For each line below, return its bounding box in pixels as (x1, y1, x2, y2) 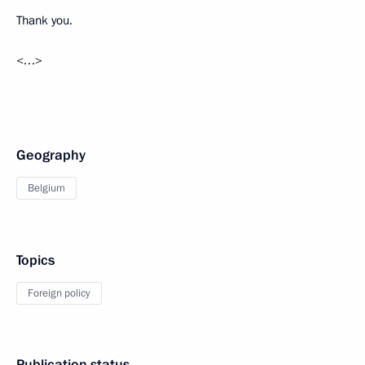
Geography (16, 146, 86, 165)
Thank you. (16, 12, 73, 29)
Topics (16, 251, 55, 270)
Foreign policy (28, 286, 90, 301)
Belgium (28, 181, 65, 196)
